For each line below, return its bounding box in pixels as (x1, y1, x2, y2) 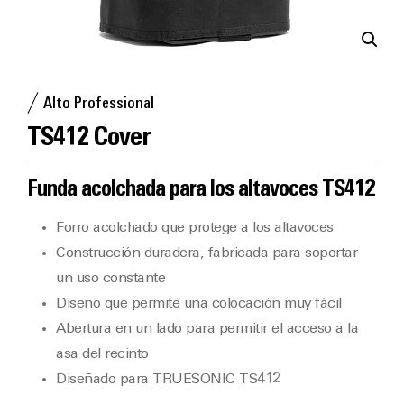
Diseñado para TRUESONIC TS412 (56, 372, 280, 387)
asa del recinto (56, 347, 149, 362)
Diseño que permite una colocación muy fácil (56, 297, 342, 311)
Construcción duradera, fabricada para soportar (56, 246, 357, 261)
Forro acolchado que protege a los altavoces (56, 221, 334, 235)
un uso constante (56, 271, 165, 286)
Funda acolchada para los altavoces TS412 (27, 179, 374, 201)
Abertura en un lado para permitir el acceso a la (56, 322, 358, 336)
